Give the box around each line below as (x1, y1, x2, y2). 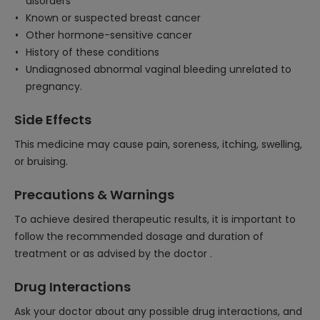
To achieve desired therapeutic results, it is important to (14, 212, 296, 226)
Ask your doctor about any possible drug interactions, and (14, 304, 302, 319)
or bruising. (14, 154, 68, 169)
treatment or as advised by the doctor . (14, 246, 212, 261)
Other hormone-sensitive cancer (26, 28, 192, 42)
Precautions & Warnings (14, 186, 174, 204)
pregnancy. (26, 79, 82, 94)
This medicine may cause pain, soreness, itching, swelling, (14, 137, 302, 151)
